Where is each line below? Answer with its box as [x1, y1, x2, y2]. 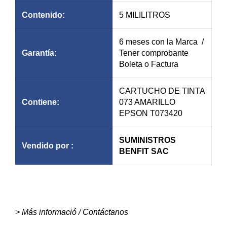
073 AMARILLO [119, 97, 175, 106]
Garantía [22, 48, 54, 57]
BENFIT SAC [119, 146, 169, 156]
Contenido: [22, 10, 67, 19]
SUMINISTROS [119, 135, 176, 144]
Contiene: [22, 97, 59, 106]
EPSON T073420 [119, 108, 182, 118]
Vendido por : [22, 141, 73, 150]
